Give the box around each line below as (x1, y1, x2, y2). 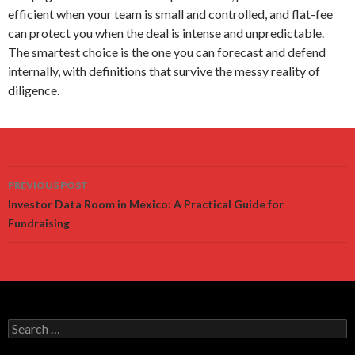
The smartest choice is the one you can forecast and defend (8, 44, 326, 59)
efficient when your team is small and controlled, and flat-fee (8, 6, 333, 21)
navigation (7, 193, 107, 219)
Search (7, 318, 41, 332)
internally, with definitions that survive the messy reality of (8, 63, 320, 78)
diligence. (8, 82, 59, 97)
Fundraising (8, 216, 70, 230)
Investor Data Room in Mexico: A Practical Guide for (8, 197, 284, 211)
